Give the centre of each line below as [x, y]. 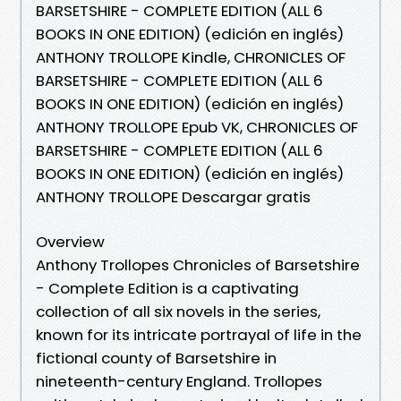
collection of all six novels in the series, [178, 311]
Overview [70, 241]
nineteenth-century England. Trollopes [179, 381]
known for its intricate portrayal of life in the [199, 334]
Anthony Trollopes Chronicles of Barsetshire [198, 264]
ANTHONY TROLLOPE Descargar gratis [173, 196]
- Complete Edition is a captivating [167, 288]
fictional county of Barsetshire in [156, 358]
